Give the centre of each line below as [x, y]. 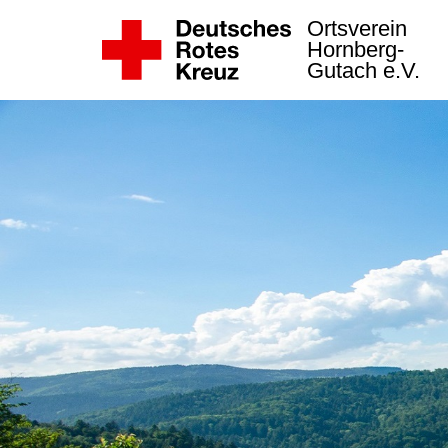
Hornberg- [358, 50]
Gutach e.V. [366, 71]
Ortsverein [360, 29]
